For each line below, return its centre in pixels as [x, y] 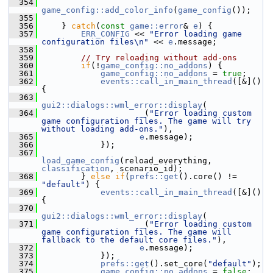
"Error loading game [196, 34]
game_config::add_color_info [107, 10]
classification [76, 168]
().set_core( [179, 264]
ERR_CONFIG [105, 34]
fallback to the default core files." [129, 240]
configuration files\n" [95, 42]
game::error [157, 26]
